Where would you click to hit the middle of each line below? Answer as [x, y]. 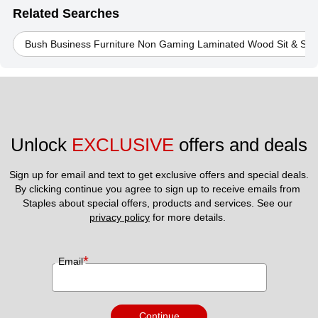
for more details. [189, 217]
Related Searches [66, 13]
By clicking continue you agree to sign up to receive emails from [158, 189]
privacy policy [120, 217]
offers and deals [241, 145]
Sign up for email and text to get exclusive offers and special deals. [159, 175]
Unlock [41, 145]
